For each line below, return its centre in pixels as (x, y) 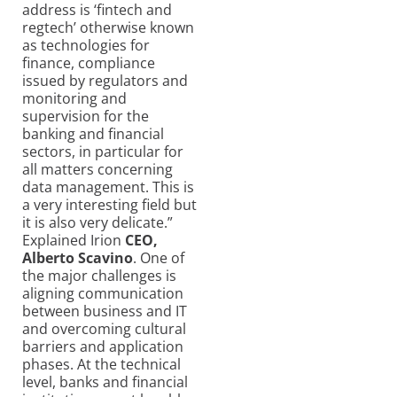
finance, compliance (89, 62)
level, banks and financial (105, 381)
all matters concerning (97, 169)
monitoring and (74, 98)
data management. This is (108, 187)
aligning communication (103, 293)
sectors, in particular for (103, 151)
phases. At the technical (101, 364)
